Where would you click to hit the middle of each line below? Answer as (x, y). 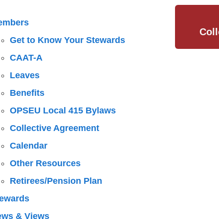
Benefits (27, 93)
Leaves (24, 75)
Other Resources (45, 163)
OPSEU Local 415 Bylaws (63, 110)
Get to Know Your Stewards (67, 40)
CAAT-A (26, 58)
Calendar (28, 146)
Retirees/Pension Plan (56, 181)
